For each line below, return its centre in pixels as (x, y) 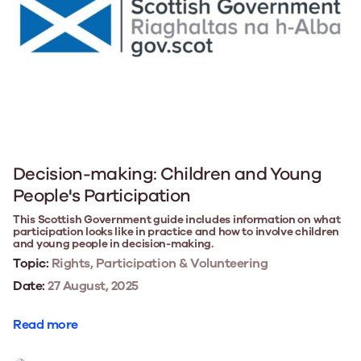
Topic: (31, 263)
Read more (46, 324)
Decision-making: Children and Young (167, 174)
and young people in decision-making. (113, 243)
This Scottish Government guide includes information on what (177, 219)
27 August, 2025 (91, 286)
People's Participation (102, 195)
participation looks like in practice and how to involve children (176, 231)
